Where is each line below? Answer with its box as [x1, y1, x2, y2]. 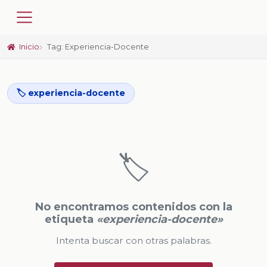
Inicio [17, 42, 40, 51]
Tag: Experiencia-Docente [47, 42, 150, 51]
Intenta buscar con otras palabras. [55, 235, 212, 247]
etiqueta [44, 212, 97, 226]
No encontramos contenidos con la [35, 200, 232, 213]
